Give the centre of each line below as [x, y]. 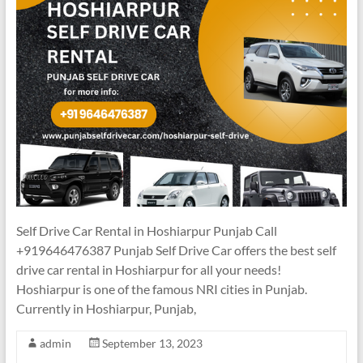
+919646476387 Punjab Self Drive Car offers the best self [176, 250]
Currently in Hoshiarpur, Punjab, [106, 308]
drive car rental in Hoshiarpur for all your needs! [148, 269]
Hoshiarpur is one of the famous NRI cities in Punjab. [161, 288]
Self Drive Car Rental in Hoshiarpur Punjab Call [146, 230]
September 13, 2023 [152, 343]
